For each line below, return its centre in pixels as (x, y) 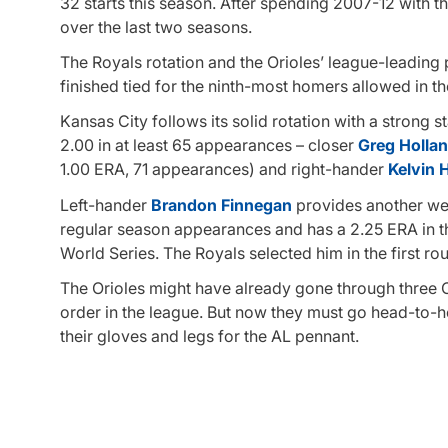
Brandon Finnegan (221, 204)
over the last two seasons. (156, 27)
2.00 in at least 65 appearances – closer (209, 145)
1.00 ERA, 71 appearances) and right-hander (224, 169)
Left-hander (105, 204)
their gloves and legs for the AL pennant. (209, 335)
